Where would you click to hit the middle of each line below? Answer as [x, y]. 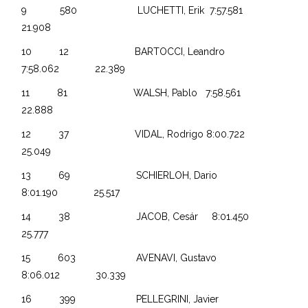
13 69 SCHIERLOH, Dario [132, 175]
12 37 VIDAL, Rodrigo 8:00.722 [150, 134]
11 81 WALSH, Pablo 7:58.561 [148, 92]
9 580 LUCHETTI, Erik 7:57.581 [149, 10]
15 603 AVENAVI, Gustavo [130, 257]
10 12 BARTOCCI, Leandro [132, 51]
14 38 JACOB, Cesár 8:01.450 [152, 216]
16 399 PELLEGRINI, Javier [133, 299]
